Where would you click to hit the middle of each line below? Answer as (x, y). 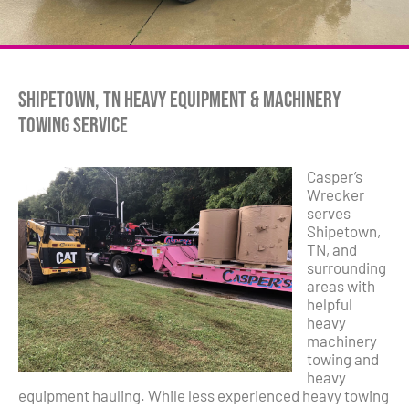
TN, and (332, 249)
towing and (343, 358)
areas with (341, 285)
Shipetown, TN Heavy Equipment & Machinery (179, 100)
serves (329, 212)
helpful (330, 304)
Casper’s (335, 176)
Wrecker (336, 194)
